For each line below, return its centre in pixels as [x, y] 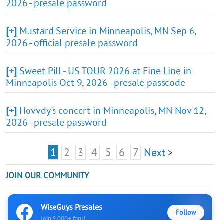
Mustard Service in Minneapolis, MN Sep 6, [108, 31]
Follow [186, 212]
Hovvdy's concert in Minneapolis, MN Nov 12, [112, 110]
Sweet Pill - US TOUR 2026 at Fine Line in [105, 70]
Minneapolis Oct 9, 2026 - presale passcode [96, 82]
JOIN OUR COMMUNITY [47, 175]
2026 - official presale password [72, 42]
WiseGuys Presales [71, 206]
